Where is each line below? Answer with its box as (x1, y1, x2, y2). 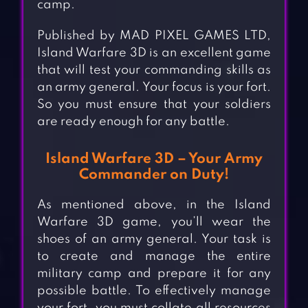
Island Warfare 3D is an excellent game (36, 47, 272, 60)
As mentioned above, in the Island (36, 199, 272, 212)
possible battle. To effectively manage (36, 285, 272, 298)
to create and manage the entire (36, 250, 272, 263)
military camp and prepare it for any (36, 267, 272, 280)
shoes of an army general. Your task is (36, 233, 272, 246)
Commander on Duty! (78, 168, 229, 183)
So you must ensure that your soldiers (36, 98, 272, 111)
